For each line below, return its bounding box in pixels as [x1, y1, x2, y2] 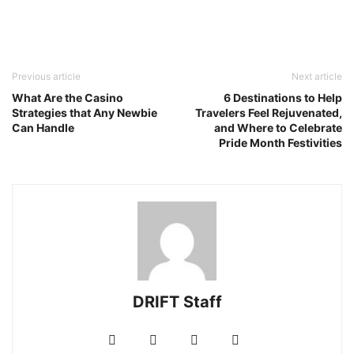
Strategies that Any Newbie [12, 106, 157, 120]
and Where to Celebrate [214, 121, 342, 135]
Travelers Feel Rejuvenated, [195, 106, 342, 120]
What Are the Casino [12, 91, 123, 105]
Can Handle [12, 121, 74, 135]
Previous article [12, 70, 81, 83]
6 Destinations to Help [224, 91, 342, 105]
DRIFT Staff [132, 292, 222, 312]
